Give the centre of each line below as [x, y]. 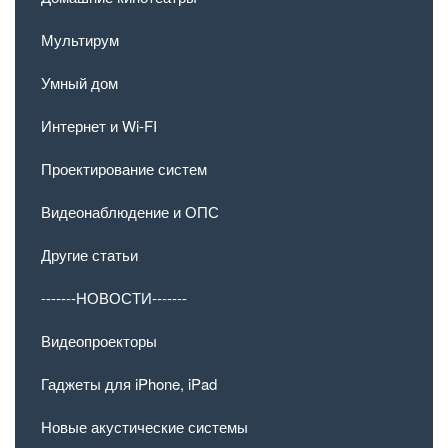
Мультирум [80, 40]
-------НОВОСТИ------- [114, 298]
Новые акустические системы [144, 427]
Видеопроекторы [99, 341]
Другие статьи [89, 255]
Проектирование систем [124, 169]
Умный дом [79, 83]
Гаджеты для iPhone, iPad [129, 384]
